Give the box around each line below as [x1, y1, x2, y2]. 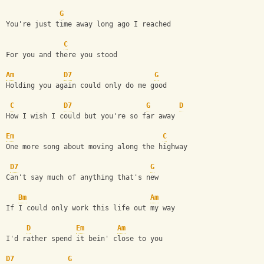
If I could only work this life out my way [6, 204, 175, 213]
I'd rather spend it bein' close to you [6, 235, 163, 243]
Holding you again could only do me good [6, 81, 167, 90]
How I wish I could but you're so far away [6, 112, 175, 121]
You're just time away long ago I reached [6, 20, 171, 29]
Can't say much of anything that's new [6, 173, 159, 182]
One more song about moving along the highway [6, 143, 187, 151]
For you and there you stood [6, 51, 117, 60]
